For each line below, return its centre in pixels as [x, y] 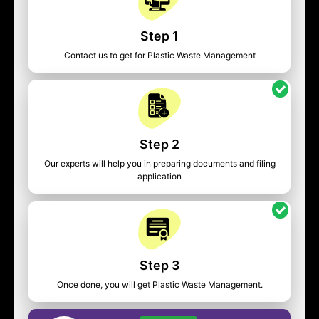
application [159, 177]
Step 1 [159, 36]
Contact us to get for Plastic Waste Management [159, 56]
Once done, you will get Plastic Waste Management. [159, 285]
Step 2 [159, 145]
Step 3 [159, 266]
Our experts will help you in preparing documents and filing [159, 164]
